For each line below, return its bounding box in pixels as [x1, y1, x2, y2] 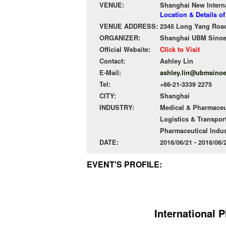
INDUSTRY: [99, 103, 134, 112]
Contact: [99, 56, 125, 66]
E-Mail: [99, 68, 121, 77]
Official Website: [99, 45, 150, 54]
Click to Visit [160, 45, 200, 54]
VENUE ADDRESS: [99, 22, 158, 31]
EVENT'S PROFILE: [87, 158, 162, 170]
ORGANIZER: [99, 33, 140, 42]
